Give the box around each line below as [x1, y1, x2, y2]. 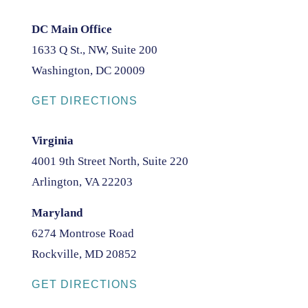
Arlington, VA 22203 [32, 175, 133, 188]
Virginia [32, 133, 74, 147]
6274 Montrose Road [32, 226, 135, 240]
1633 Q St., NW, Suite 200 [32, 43, 158, 56]
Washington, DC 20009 [32, 63, 146, 77]
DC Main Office [32, 22, 113, 36]
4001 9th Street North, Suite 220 [32, 154, 189, 168]
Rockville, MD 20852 [32, 247, 137, 261]
